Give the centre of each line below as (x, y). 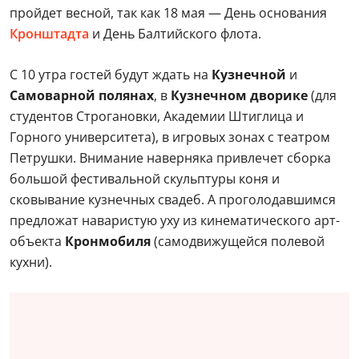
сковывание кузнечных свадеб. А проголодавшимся (173, 200)
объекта (37, 241)
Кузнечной (247, 75)
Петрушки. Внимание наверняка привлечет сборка (170, 158)
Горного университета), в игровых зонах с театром (170, 137)
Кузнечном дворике (239, 95)
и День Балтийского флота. (177, 34)
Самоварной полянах (82, 95)
